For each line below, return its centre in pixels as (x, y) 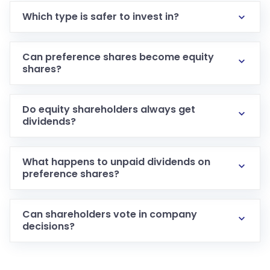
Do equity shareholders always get (109, 109)
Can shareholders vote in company (110, 214)
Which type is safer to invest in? (101, 17)
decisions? (49, 226)
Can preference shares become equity (118, 57)
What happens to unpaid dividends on (116, 162)
